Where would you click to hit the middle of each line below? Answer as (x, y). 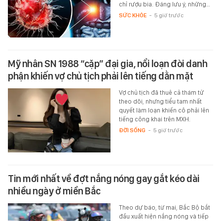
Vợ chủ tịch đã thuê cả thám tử (161, 93)
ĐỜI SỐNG (132, 130)
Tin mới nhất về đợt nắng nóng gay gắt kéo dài (104, 179)
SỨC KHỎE (132, 16)
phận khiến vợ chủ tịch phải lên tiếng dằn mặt (101, 76)
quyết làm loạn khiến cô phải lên (164, 110)
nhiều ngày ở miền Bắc (54, 191)
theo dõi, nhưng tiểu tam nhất (160, 102)
